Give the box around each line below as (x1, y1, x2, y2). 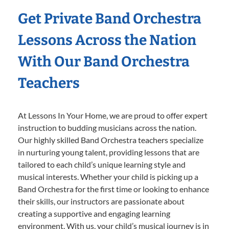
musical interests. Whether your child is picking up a (18, 171, 198, 181)
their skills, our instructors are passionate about (18, 196, 185, 206)
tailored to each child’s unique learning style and (18, 159, 186, 169)
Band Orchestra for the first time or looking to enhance (18, 184, 209, 194)
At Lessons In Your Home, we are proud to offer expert (18, 110, 208, 120)
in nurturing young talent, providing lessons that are (18, 147, 199, 157)
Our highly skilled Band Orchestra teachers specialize (18, 134, 203, 145)
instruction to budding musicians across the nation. (18, 122, 196, 132)
